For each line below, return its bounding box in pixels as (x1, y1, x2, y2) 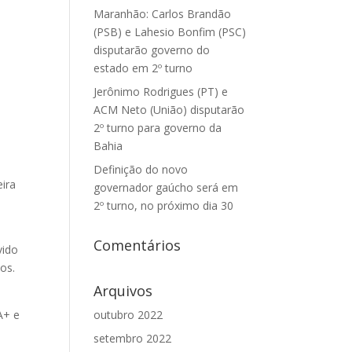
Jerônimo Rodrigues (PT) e (93, 84, 229, 99)
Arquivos (93, 281, 153, 300)
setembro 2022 (93, 331, 172, 346)
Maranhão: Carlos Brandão (93, 6, 232, 21)
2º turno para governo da (93, 120, 222, 135)
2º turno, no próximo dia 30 (93, 198, 234, 213)
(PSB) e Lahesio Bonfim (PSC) (93, 24, 247, 39)
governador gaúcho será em (93, 180, 239, 195)
